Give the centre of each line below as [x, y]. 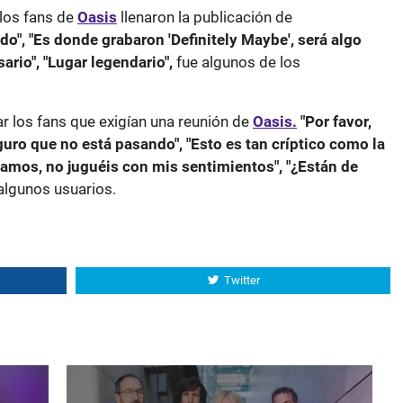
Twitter [242, 280]
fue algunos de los [237, 62]
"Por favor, [336, 121]
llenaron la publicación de [206, 17]
